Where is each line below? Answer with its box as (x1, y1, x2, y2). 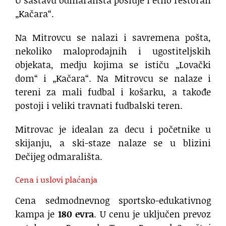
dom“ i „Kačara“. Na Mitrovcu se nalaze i (15, 71, 211, 85)
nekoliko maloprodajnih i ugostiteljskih (15, 44, 211, 58)
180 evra (58, 207, 94, 220)
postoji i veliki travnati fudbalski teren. (15, 98, 183, 112)
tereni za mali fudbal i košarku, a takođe (15, 85, 211, 98)
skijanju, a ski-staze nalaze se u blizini (15, 136, 211, 149)
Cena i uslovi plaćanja (15, 173, 97, 185)
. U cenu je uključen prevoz (94, 207, 211, 220)
